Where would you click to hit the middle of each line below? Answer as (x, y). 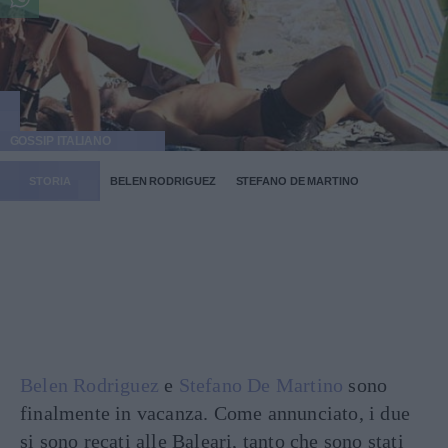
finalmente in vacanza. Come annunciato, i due (215, 412)
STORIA (50, 180)
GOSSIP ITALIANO (60, 140)
